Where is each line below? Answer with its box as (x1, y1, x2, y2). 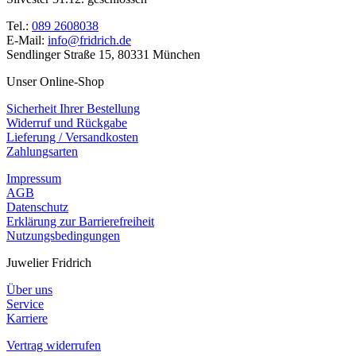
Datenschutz (6, 200, 68, 214)
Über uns (6, 283, 52, 296)
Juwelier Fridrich (6, 256, 91, 269)
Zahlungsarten (6, 145, 78, 158)
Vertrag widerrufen (6, 339, 101, 352)
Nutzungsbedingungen (6, 229, 120, 242)
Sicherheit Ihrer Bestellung (6, 102, 140, 115)
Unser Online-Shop (6, 75, 104, 88)
